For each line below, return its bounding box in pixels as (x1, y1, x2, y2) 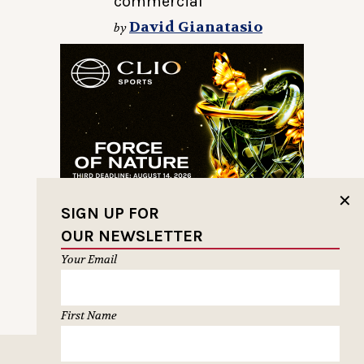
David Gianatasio (129, 18, 262, 37)
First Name (60, 308, 117, 323)
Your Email (60, 252, 117, 267)
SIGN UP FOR (60, 204, 159, 223)
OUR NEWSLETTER (60, 227, 203, 246)
